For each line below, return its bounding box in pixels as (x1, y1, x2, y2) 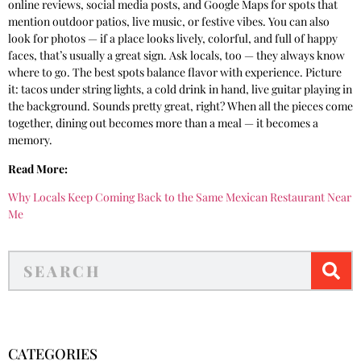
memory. (8, 132, 52, 148)
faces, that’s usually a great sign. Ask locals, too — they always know (8, 48, 345, 64)
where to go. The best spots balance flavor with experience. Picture (8, 64, 342, 81)
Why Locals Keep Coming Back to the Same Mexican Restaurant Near (8, 189, 351, 205)
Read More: (8, 160, 68, 176)
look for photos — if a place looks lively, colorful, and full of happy (8, 31, 338, 47)
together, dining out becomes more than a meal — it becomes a (8, 115, 318, 131)
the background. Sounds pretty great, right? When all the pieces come (8, 98, 353, 114)
